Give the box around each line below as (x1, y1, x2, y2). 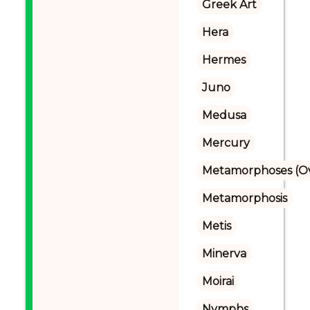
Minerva (201, 247, 246, 260)
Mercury (201, 136, 250, 149)
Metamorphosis (201, 192, 287, 205)
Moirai (201, 275, 234, 288)
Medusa (201, 109, 246, 122)
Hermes (201, 53, 246, 66)
